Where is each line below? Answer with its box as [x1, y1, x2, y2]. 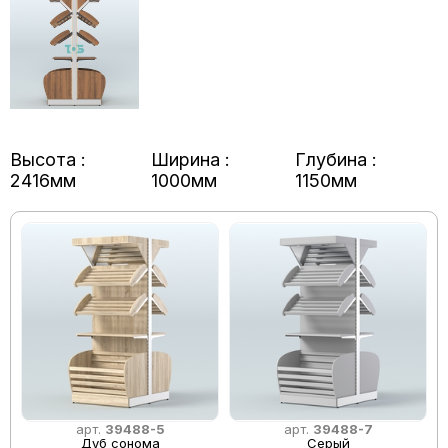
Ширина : [151, 149, 231, 170]
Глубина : [295, 149, 378, 170]
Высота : [10, 149, 86, 170]
